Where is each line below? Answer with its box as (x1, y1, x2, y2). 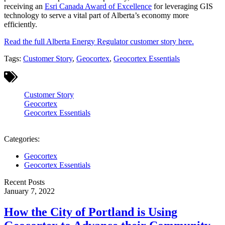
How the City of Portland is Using (4, 205, 177, 219)
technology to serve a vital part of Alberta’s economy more (4, 11, 189, 20)
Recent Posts (4, 177, 45, 186)
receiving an (4, 2, 45, 11)
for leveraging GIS (152, 2, 213, 11)
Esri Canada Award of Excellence (45, 2, 152, 11)
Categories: (4, 134, 40, 143)
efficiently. (4, 20, 37, 29)
